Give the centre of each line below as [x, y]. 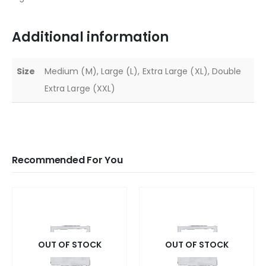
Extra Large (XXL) [80, 89]
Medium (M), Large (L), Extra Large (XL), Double [143, 72]
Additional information [90, 37]
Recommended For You [67, 160]
